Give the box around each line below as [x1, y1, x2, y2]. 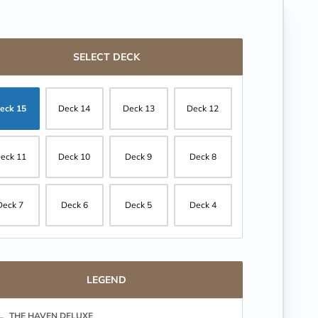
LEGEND [87, 273, 126, 286]
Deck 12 [187, 103, 219, 114]
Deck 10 [58, 151, 91, 162]
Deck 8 [189, 151, 216, 162]
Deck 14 [58, 103, 91, 114]
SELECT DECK [73, 50, 140, 63]
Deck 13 [122, 103, 155, 114]
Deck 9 [125, 151, 153, 162]
